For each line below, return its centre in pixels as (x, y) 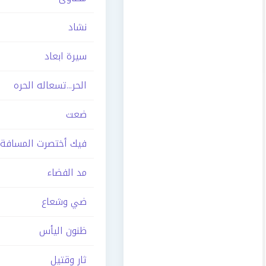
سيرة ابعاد (66, 56)
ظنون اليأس (63, 231)
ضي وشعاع (64, 202)
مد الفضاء (67, 172)
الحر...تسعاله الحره (50, 85)
